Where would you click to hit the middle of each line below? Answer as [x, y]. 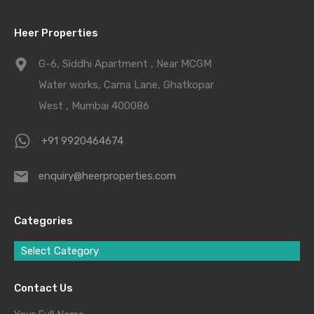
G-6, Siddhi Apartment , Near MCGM [125, 64]
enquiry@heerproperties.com [107, 176]
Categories [43, 221]
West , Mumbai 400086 [94, 106]
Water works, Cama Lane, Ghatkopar [126, 85]
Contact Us [43, 288]
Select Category [60, 251]
